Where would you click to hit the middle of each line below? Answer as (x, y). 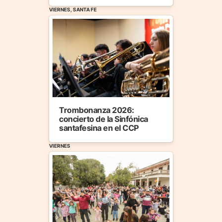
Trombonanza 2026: (97, 110)
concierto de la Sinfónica (104, 119)
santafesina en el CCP (99, 128)
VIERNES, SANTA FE (73, 10)
